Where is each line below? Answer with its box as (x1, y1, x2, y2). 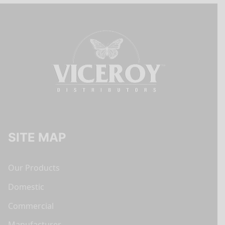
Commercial (8, 200, 54, 211)
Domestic (8, 181, 44, 192)
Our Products (8, 162, 60, 174)
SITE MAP (8, 130, 66, 145)
